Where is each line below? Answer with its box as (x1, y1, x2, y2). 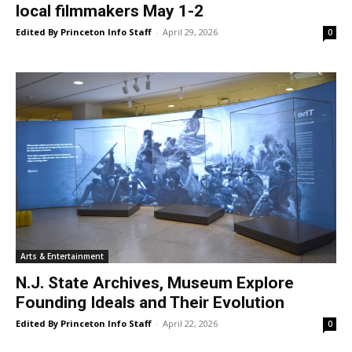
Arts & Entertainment (20, 250, 104, 262)
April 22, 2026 (163, 317, 218, 329)
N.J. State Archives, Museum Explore (16, 273, 294, 292)
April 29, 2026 (163, 26, 218, 38)
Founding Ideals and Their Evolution (16, 292, 284, 312)
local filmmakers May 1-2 (16, 2, 203, 21)
